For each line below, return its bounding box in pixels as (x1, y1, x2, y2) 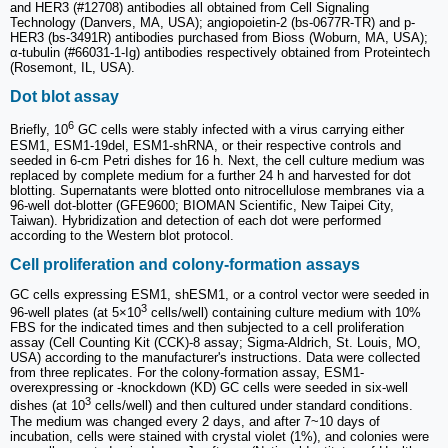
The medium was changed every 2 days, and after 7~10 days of (10, 413, 380, 429)
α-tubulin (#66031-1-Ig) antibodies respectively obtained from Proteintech (10, 44, 430, 60)
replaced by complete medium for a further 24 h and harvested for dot (10, 167, 411, 183)
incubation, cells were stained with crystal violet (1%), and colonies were (10, 428, 429, 444)
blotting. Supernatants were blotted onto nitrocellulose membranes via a (10, 182, 424, 198)
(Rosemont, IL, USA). (10, 59, 135, 75)
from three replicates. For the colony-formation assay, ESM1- (10, 365, 364, 381)
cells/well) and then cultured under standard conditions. (91, 398, 413, 414)
